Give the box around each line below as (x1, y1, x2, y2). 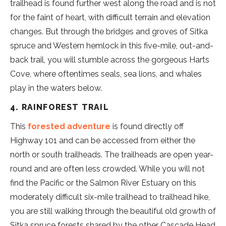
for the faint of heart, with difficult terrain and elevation (10, 12, 210, 22)
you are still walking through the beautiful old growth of (10, 206, 216, 216)
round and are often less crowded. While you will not (10, 163, 205, 174)
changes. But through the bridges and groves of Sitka (10, 26, 208, 36)
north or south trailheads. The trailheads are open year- (10, 149, 213, 159)
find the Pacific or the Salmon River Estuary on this (10, 178, 196, 188)
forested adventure (28, 121, 110, 131)
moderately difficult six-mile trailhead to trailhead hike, (10, 192, 210, 202)
